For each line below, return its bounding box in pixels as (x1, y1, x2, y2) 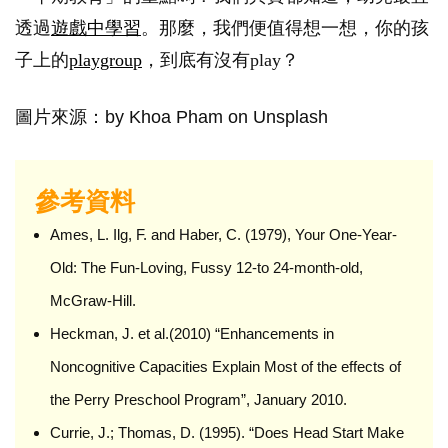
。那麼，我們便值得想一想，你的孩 (141, 17, 429, 38)
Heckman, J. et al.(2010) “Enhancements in (50, 324, 334, 342)
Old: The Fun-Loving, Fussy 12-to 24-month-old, (50, 258, 363, 276)
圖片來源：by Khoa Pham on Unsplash (15, 106, 328, 127)
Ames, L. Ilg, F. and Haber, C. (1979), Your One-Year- (50, 225, 397, 243)
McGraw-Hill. (50, 291, 136, 309)
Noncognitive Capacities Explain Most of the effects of (50, 357, 401, 375)
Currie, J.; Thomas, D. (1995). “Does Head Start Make (50, 423, 404, 441)
